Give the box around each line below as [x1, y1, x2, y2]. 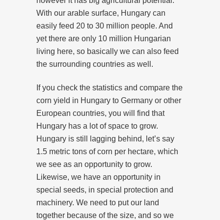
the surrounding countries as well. [36, 59, 153, 68]
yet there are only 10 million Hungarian [36, 34, 171, 43]
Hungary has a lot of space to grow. [36, 121, 158, 130]
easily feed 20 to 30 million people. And [36, 21, 173, 30]
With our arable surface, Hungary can [36, 8, 165, 17]
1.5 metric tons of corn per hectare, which [36, 147, 178, 156]
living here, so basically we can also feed [36, 47, 179, 55]
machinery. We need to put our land [36, 198, 159, 207]
